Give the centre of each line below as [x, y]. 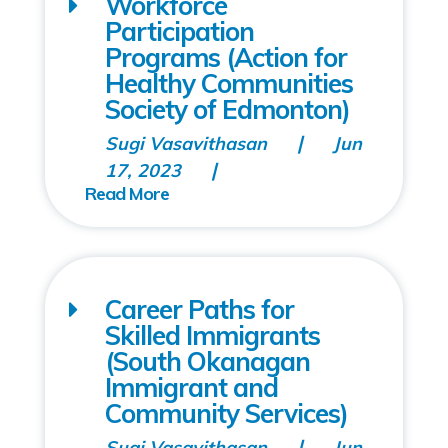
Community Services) [226, 413]
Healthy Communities [228, 83]
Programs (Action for [225, 57]
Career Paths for [199, 309]
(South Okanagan [207, 361]
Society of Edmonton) [227, 109]
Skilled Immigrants [212, 335]
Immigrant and [191, 387]
